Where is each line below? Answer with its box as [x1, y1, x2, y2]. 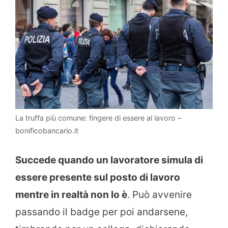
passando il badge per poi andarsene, [15, 206, 188, 218]
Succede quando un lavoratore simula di [15, 154, 203, 166]
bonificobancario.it [15, 126, 78, 135]
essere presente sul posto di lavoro [15, 171, 180, 183]
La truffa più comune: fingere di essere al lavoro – [15, 113, 181, 123]
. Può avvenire [127, 188, 192, 201]
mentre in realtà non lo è [15, 188, 127, 201]
